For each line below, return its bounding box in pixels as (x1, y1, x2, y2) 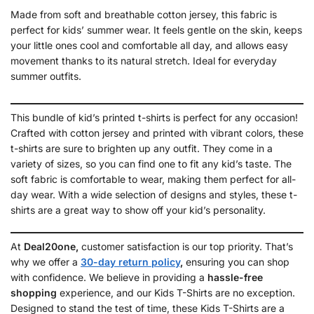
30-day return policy (81, 255, 180, 268)
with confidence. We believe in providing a (11, 271, 207, 283)
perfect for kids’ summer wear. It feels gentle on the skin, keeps (11, 24, 302, 36)
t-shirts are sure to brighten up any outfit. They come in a (11, 142, 273, 155)
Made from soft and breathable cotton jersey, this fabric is (11, 8, 277, 21)
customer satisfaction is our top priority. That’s (78, 240, 293, 252)
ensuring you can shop (183, 255, 289, 268)
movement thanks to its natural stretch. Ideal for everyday (11, 55, 277, 67)
